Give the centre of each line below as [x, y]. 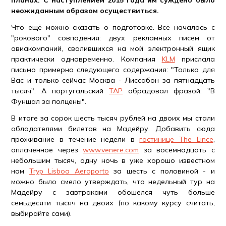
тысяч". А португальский [60, 91]
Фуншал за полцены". [49, 101]
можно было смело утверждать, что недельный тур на [113, 182]
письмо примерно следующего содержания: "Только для [113, 70]
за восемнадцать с [177, 150]
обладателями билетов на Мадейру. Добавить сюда [113, 129]
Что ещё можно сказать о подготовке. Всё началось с [113, 27]
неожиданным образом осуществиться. [85, 11]
